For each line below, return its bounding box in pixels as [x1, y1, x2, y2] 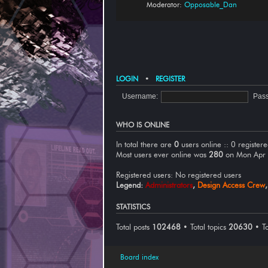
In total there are [116, 139, 174, 150]
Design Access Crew [197, 180, 265, 190]
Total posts [116, 221, 152, 232]
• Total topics [181, 221, 229, 232]
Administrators [145, 180, 193, 190]
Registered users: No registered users [116, 170, 241, 180]
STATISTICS [116, 203, 150, 212]
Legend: [116, 180, 145, 190]
